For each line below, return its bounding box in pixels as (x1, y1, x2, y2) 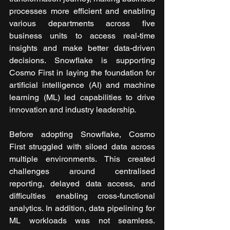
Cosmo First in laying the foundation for (9, 67, 155, 78)
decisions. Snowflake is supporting (9, 55, 155, 65)
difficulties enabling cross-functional (9, 190, 155, 201)
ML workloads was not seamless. (9, 215, 155, 225)
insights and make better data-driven (9, 43, 155, 53)
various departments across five (9, 18, 155, 28)
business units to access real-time (9, 30, 155, 41)
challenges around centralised (9, 166, 155, 176)
